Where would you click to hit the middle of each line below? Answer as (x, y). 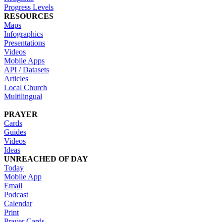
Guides (15, 132)
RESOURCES (29, 16)
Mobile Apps (24, 60)
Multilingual (23, 96)
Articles (16, 78)
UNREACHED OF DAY (46, 159)
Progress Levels (29, 7)
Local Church (26, 87)
